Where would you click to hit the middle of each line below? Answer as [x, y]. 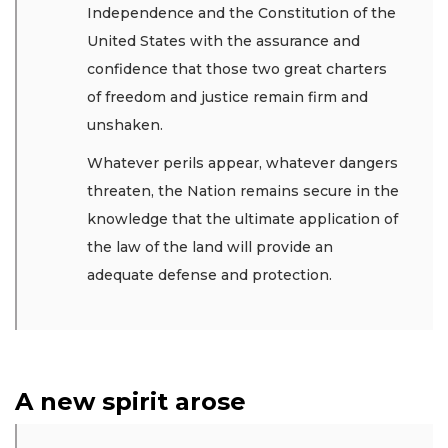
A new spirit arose [130, 402]
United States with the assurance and [223, 40]
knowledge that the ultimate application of [242, 219]
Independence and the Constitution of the [241, 12]
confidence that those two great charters [237, 68]
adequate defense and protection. [209, 275]
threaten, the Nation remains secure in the [243, 191]
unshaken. [127, 124]
